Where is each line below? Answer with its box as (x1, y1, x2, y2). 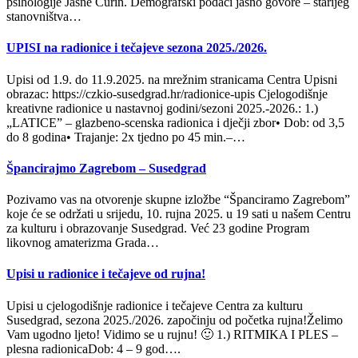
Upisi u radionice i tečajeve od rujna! (6, 267, 205, 281)
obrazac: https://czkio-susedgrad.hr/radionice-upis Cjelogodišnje (6, 86, 328, 101)
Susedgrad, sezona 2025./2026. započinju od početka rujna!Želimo (6, 312, 343, 327)
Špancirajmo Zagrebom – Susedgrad (6, 161, 206, 175)
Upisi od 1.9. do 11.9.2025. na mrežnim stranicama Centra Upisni (6, 72, 337, 86)
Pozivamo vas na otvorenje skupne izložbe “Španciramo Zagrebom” (6, 193, 350, 207)
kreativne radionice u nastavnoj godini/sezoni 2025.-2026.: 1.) (6, 101, 318, 115)
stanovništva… (6, 10, 82, 24)
